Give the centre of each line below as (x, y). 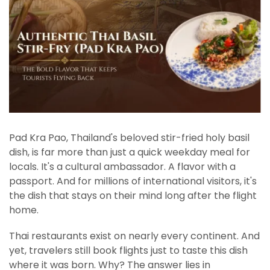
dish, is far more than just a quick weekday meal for (130, 152)
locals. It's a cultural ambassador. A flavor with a (122, 167)
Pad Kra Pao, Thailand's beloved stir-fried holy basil (129, 138)
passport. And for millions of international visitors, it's (133, 181)
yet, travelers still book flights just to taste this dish (128, 251)
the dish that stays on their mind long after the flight (133, 196)
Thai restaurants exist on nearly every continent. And (134, 236)
